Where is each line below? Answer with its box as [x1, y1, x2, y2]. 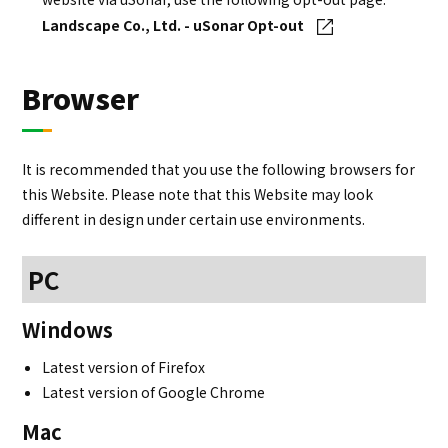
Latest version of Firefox [42, 357, 206, 378]
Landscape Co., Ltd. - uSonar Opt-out [42, 15, 305, 36]
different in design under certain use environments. [22, 208, 366, 229]
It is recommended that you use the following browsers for [22, 158, 416, 179]
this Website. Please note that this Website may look [22, 183, 374, 204]
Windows [22, 315, 114, 345]
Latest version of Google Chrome [42, 382, 266, 403]
